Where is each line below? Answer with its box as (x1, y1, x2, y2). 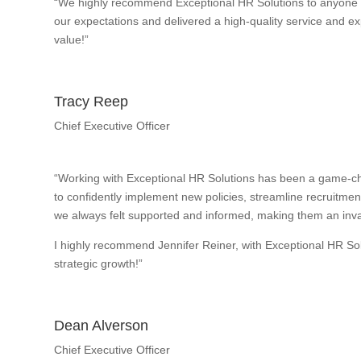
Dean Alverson (54, 317, 149, 334)
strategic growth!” (54, 256, 143, 270)
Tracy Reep (54, 93, 129, 110)
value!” (54, 32, 89, 46)
